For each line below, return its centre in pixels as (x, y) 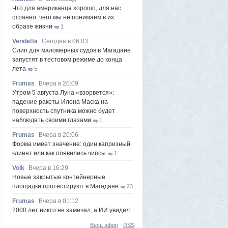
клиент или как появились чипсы (59, 153)
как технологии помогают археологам (66, 219)
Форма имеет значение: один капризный (71, 144)
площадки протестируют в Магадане (65, 186)
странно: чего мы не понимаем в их (63, 17)
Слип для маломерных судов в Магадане (72, 50)
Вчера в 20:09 (59, 83)
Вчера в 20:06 (59, 135)
